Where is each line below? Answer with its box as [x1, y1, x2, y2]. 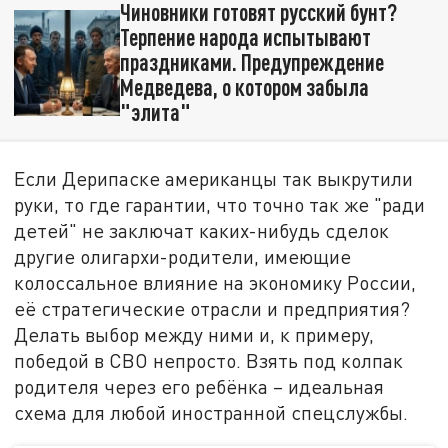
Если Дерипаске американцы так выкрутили [14, 167, 414, 191]
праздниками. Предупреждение [119, 48, 384, 77]
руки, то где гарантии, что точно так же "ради [14, 193, 426, 217]
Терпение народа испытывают [119, 23, 371, 52]
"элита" [119, 98, 191, 127]
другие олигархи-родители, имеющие [14, 245, 352, 269]
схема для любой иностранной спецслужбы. [14, 401, 409, 425]
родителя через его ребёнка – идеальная [14, 375, 385, 399]
